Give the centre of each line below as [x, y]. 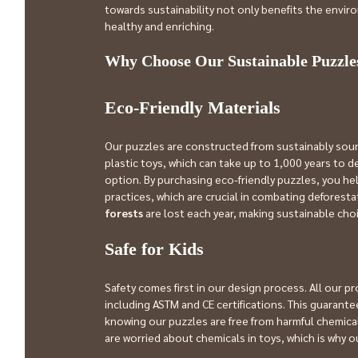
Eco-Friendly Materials [193, 107]
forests [124, 213]
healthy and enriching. [159, 26]
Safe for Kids [154, 249]
